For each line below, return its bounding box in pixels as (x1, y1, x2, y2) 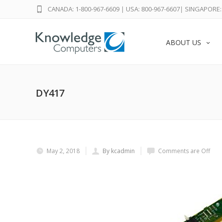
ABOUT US (166, 38, 201, 47)
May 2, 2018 (47, 147, 80, 155)
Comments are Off (158, 147, 210, 155)
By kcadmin (103, 147, 135, 155)
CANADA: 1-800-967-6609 (48, 4, 119, 13)
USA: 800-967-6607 (126, 4, 180, 13)
